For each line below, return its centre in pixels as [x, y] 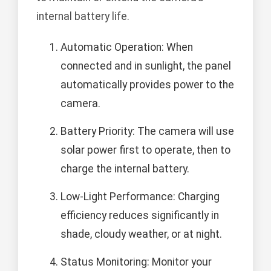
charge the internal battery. [125, 168]
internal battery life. [83, 16]
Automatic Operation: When [127, 47]
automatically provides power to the [147, 84]
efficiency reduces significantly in [140, 215]
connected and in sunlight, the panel [146, 66]
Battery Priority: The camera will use [147, 131]
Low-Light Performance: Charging [140, 196]
